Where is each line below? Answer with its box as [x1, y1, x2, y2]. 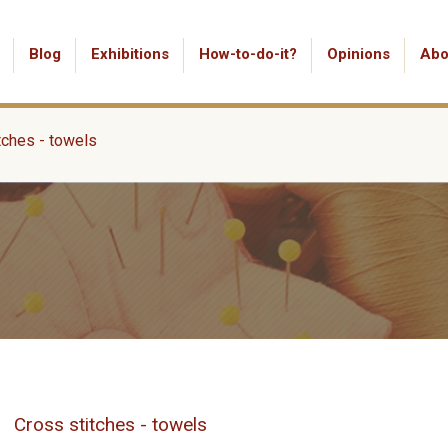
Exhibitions [91, 45, 169, 63]
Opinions [327, 45, 390, 63]
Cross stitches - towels [14, 413, 207, 436]
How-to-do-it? [199, 45, 297, 63]
